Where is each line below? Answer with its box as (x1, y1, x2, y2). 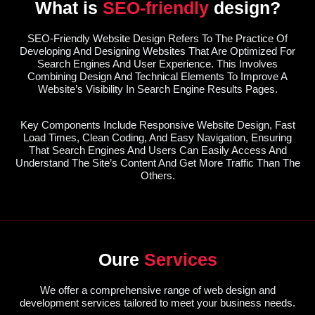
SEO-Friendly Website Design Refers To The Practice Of (27, 32, 288, 45)
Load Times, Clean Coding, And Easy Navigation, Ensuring (23, 131, 292, 143)
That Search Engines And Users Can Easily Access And (28, 143, 287, 156)
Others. (140, 169, 175, 181)
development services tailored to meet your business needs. (20, 296, 295, 309)
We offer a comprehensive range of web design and (39, 283, 276, 296)
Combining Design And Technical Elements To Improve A (27, 70, 288, 83)
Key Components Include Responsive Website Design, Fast (20, 118, 295, 131)
